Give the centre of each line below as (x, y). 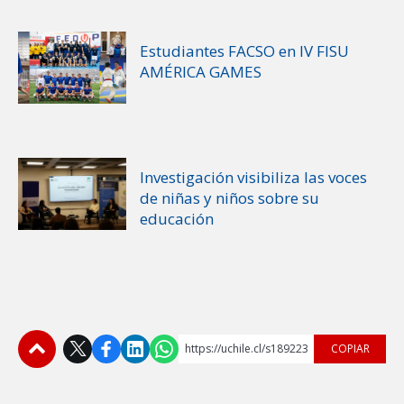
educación (177, 218)
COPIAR (350, 348)
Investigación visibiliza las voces (253, 177)
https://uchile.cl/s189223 (247, 348)
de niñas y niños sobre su (230, 197)
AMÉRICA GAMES (201, 71)
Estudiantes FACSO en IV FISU (244, 50)
